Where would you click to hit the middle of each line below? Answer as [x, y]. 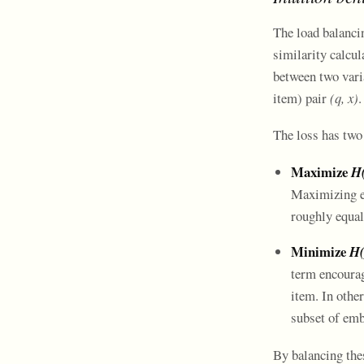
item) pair [301, 97]
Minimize [320, 252]
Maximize [321, 171]
